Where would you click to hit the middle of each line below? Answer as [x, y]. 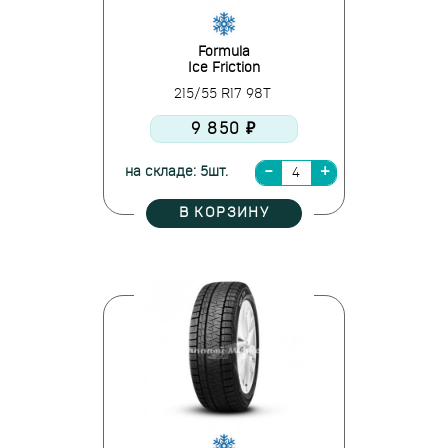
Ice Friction [224, 68]
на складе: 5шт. [176, 172]
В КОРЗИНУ [224, 213]
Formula [224, 52]
